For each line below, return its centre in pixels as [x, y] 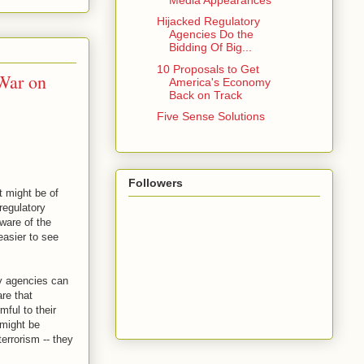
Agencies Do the [211, 35]
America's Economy [219, 82]
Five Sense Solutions [210, 117]
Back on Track [205, 95]
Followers [156, 183]
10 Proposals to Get [208, 69]
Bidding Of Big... [210, 48]
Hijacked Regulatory [208, 22]
